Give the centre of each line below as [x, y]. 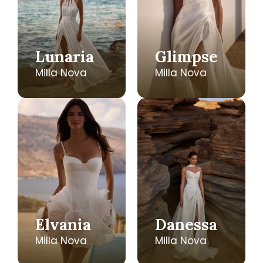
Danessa [186, 224]
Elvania [63, 224]
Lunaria [65, 56]
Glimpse [186, 56]
